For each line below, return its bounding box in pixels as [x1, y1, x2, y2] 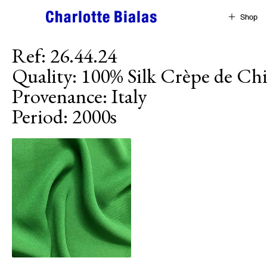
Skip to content [7, 8, 60, 17]
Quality [12, 63, 72, 89]
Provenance [12, 83, 103, 109]
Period [12, 103, 63, 129]
